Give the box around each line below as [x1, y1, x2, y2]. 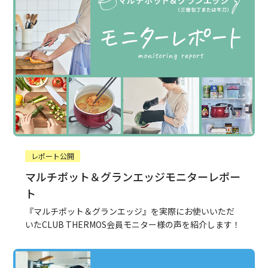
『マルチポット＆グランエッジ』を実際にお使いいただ [25, 205, 235, 218]
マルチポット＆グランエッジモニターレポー [25, 169, 241, 185]
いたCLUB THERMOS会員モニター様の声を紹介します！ [25, 218, 241, 231]
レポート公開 [31, 151, 75, 162]
